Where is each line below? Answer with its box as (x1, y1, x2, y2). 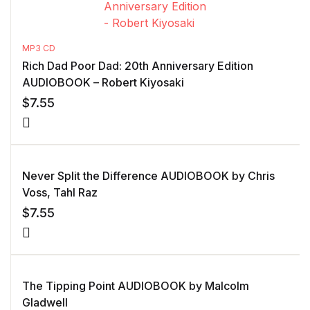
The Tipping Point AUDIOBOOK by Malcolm (22, 279, 249, 293)
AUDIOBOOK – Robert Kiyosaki (22, 75, 184, 89)
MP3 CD (22, 43, 55, 53)
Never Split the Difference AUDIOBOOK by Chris (22, 169, 275, 183)
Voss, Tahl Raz (22, 185, 98, 199)
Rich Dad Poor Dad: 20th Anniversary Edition (22, 59, 253, 73)
